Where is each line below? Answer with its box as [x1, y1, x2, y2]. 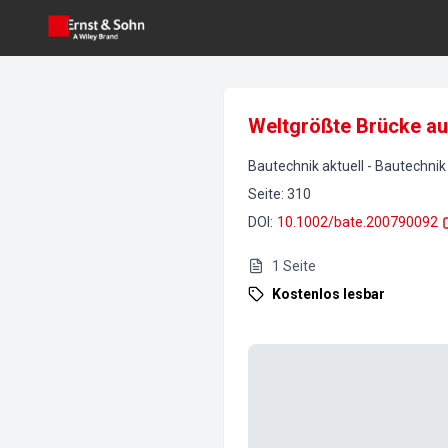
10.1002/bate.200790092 [277, 214, 438, 230]
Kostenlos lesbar [272, 286, 385, 302]
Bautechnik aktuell [248, 158, 364, 174]
